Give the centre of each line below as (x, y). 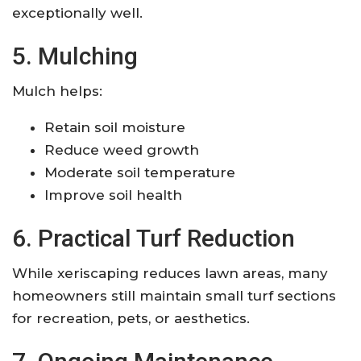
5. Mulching (75, 56)
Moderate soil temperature (140, 172)
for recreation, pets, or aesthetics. (131, 318)
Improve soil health (113, 195)
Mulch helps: (57, 91)
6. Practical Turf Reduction (154, 238)
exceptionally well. (77, 12)
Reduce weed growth (122, 149)
